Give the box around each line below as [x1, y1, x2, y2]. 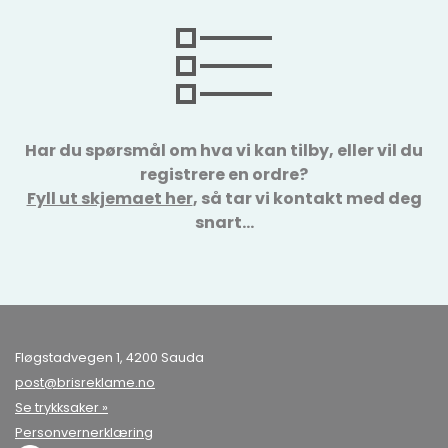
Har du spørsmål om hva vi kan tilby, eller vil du [25, 139, 423, 162]
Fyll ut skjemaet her [26, 187, 193, 210]
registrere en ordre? [140, 163, 308, 186]
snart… [194, 211, 254, 234]
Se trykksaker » [15, 399, 108, 416]
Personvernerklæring [15, 424, 153, 441]
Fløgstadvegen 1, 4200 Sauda [15, 349, 204, 366]
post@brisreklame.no [15, 374, 155, 391]
